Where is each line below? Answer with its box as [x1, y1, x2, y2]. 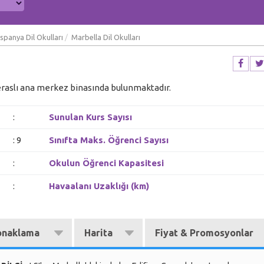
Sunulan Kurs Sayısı [49, 112, 132, 122]
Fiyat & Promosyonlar [155, 227, 253, 238]
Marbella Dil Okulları [71, 33, 140, 41]
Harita [84, 227, 113, 238]
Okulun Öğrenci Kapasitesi [49, 158, 164, 168]
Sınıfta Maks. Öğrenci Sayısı [49, 135, 169, 145]
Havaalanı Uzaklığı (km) [49, 181, 149, 191]
